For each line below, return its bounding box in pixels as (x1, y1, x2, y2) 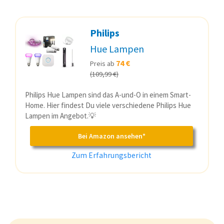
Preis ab (90, 59, 116, 68)
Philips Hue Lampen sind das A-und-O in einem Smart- (25, 90, 191, 100)
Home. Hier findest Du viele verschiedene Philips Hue (25, 100, 191, 110)
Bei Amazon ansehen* (77, 131, 145, 141)
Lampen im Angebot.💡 (25, 111, 96, 121)
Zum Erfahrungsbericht (71, 150, 151, 160)
